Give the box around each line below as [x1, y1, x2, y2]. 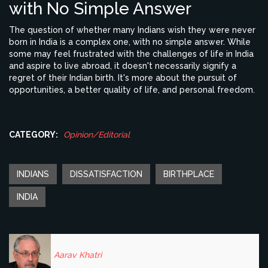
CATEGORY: [9, 130, 58, 140]
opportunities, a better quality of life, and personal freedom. [9, 85, 255, 95]
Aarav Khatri [54, 250, 102, 260]
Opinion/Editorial [63, 130, 130, 140]
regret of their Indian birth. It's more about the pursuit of [9, 73, 237, 83]
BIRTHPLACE [163, 169, 214, 179]
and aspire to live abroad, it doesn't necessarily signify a [9, 61, 236, 71]
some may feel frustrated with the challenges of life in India [9, 49, 254, 59]
